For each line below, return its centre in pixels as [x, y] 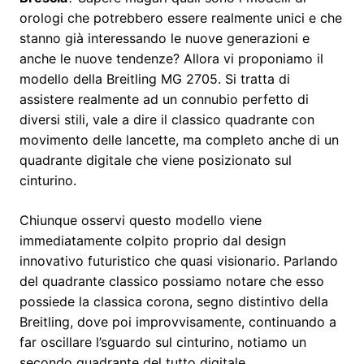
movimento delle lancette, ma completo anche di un [179, 139]
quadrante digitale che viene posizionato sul [156, 160]
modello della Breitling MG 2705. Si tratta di [155, 78]
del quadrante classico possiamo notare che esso [172, 281]
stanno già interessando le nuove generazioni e [165, 38]
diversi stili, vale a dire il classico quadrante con [167, 119]
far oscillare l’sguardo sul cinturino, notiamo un [163, 342]
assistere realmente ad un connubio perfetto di [164, 99]
